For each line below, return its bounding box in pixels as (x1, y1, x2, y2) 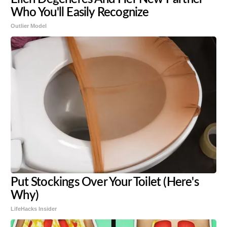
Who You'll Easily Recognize (11, 6, 149, 19)
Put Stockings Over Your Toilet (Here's (11, 176, 199, 188)
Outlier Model (11, 22, 47, 29)
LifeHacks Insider (11, 205, 57, 212)
